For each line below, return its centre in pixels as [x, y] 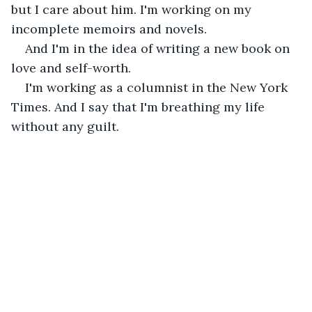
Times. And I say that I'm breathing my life [140, 107]
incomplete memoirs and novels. [109, 29]
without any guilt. [65, 126]
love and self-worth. [71, 68]
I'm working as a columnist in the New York [158, 87]
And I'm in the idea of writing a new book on [159, 48]
